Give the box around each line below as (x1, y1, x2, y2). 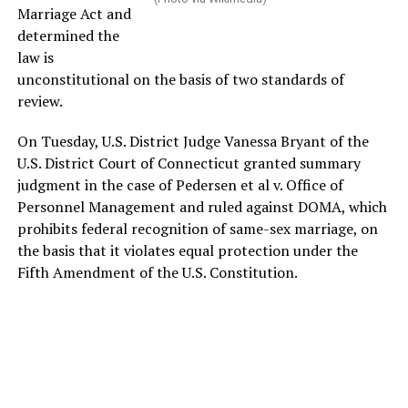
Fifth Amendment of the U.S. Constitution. (16, 262, 298, 282)
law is (16, 47, 54, 67)
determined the (16, 25, 119, 46)
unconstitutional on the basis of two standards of (16, 69, 344, 89)
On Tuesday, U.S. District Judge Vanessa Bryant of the (16, 131, 369, 151)
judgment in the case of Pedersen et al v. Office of (16, 175, 343, 195)
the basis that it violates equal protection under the (16, 240, 358, 260)
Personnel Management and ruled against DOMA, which (16, 197, 387, 217)
